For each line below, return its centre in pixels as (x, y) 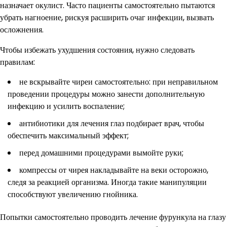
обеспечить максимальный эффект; (68, 135)
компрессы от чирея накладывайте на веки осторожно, (114, 170)
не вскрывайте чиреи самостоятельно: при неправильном (119, 82)
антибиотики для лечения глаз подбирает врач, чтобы (112, 123)
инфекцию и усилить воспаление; (66, 106)
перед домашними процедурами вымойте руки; (101, 153)
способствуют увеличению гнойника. (73, 194)
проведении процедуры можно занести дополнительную (106, 94)
